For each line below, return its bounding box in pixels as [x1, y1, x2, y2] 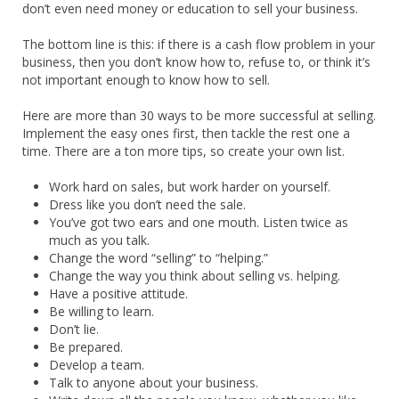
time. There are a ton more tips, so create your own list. [22, 142, 345, 159]
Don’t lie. [49, 320, 99, 338]
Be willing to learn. [49, 302, 154, 320]
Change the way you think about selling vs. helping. [49, 266, 340, 284]
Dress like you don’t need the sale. [49, 195, 246, 213]
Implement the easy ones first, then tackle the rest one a [22, 124, 350, 142]
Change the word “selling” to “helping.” [49, 248, 268, 266]
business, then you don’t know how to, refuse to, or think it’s [22, 53, 370, 70]
